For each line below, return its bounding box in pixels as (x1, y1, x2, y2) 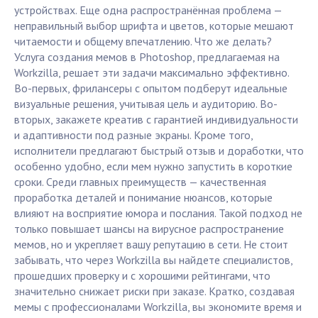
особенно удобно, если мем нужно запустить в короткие (14, 159, 292, 174)
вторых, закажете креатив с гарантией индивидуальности (14, 112, 298, 127)
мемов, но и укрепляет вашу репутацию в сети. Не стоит (14, 237, 288, 252)
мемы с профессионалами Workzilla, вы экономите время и (14, 300, 302, 314)
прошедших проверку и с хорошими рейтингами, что (14, 268, 270, 283)
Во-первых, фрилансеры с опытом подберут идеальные (14, 81, 287, 96)
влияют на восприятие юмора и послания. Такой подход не (14, 206, 302, 221)
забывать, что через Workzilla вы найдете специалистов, (14, 253, 292, 268)
